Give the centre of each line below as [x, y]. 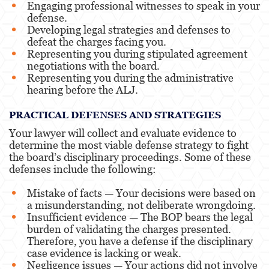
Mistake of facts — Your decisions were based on [141, 193]
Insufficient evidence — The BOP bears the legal [140, 217]
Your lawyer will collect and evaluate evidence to [123, 133]
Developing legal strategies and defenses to [129, 29]
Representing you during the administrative [130, 77]
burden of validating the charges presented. [129, 229]
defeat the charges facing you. [97, 41]
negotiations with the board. [93, 65]
